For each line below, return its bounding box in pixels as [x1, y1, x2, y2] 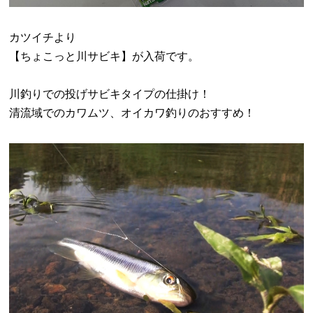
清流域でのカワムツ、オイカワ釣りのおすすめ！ [9, 106, 256, 120]
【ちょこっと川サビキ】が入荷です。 [9, 50, 200, 64]
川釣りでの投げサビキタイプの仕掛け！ [9, 87, 211, 101]
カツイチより [9, 31, 77, 45]
